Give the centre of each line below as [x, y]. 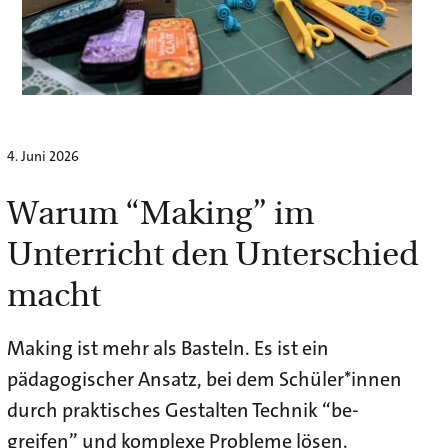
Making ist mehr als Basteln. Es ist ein [167, 347]
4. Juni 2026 [42, 155]
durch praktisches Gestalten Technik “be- [182, 409]
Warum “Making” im [160, 210]
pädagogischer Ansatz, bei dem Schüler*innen [204, 378]
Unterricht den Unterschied [212, 251]
